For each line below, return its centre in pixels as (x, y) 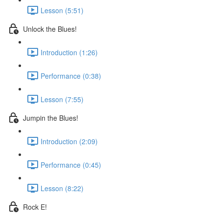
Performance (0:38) (71, 76)
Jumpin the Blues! (51, 118)
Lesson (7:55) (62, 99)
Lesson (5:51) (62, 10)
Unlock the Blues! (50, 29)
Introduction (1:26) (69, 52)
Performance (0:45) (71, 164)
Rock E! (35, 207)
